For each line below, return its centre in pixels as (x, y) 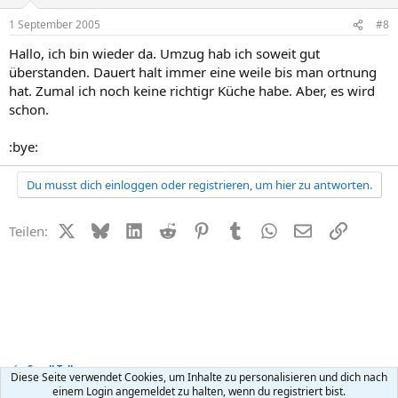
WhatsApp (309, 229)
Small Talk (52, 368)
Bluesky (132, 229)
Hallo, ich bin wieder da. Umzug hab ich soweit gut (164, 53)
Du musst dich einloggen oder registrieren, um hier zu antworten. (199, 185)
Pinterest (236, 229)
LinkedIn (168, 229)
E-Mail (330, 229)
